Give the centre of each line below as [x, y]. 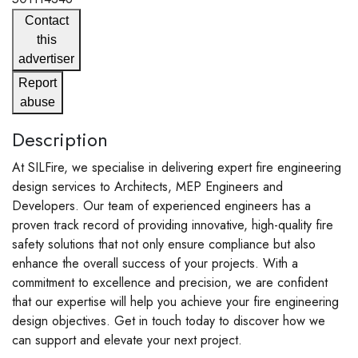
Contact [46, 20]
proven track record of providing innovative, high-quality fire [173, 225]
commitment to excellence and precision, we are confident [170, 282]
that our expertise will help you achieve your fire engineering [175, 301]
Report [38, 82]
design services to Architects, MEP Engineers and [147, 186]
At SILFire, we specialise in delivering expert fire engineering [177, 167]
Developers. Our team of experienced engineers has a [161, 205]
